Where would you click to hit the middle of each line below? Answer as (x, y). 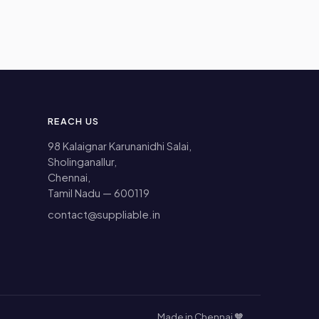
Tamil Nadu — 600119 (99, 193)
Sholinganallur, (83, 162)
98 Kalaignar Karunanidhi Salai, (120, 146)
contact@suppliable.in (104, 215)
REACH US (74, 121)
